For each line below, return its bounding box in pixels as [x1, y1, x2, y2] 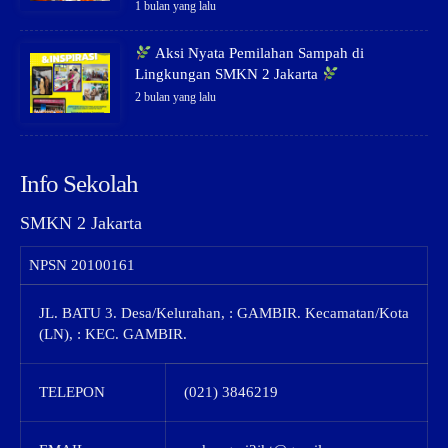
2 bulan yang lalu [135, 90, 216, 105]
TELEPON [39, 384, 105, 401]
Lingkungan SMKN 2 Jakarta [135, 66, 322, 83]
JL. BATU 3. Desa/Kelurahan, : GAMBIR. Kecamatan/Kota [39, 305, 409, 322]
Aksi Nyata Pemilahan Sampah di [152, 45, 365, 62]
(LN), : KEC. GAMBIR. [39, 326, 187, 343]
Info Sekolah [20, 170, 138, 198]
